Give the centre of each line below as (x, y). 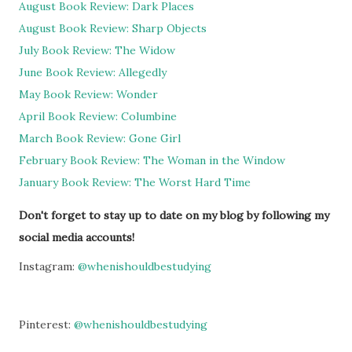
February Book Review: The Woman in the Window (152, 160)
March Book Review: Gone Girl (101, 138)
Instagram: (48, 266)
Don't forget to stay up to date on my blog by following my (174, 215)
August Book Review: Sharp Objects (113, 28)
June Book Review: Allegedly (93, 72)
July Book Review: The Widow (97, 50)
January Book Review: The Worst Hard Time (135, 182)
